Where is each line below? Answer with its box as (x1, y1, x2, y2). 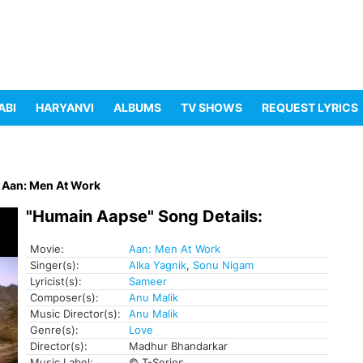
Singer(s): (30, 258, 79, 272)
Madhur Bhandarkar (129, 340, 228, 353)
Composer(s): (30, 291, 99, 305)
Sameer (129, 275, 167, 288)
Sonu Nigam (193, 258, 254, 272)
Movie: (30, 242, 64, 256)
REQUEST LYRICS (262, 100, 358, 115)
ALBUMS (113, 100, 161, 115)
